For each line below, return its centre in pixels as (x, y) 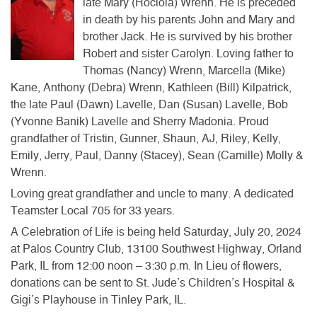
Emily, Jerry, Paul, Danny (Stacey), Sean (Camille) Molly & (157, 155)
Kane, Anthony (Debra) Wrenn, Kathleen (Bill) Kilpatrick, (151, 87)
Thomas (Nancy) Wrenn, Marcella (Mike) (184, 70)
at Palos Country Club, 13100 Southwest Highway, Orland (156, 249)
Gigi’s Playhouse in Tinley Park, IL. (98, 300)
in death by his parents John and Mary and (189, 19)
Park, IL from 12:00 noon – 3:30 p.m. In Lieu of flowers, (146, 266)
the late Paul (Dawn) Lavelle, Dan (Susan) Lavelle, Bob (149, 104)
